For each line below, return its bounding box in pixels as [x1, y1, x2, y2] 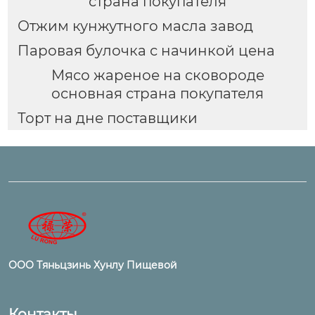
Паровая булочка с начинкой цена [17, 42, 275, 60]
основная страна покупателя [51, 84, 264, 102]
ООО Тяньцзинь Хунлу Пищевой [8, 258, 177, 271]
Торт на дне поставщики [17, 109, 198, 127]
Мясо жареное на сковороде [51, 66, 264, 84]
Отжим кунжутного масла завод [17, 18, 253, 35]
